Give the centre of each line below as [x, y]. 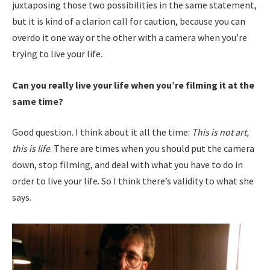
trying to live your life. [57, 54]
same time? [39, 101]
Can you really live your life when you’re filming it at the [133, 85]
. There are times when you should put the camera [152, 149]
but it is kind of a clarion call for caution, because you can [129, 21]
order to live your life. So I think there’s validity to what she [133, 181]
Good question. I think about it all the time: [102, 132]
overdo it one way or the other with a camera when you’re [130, 38]
